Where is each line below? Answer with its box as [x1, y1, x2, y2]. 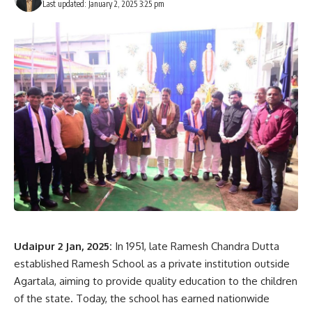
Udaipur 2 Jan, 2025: [14, 239, 115, 253]
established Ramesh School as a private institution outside [14, 256, 290, 270]
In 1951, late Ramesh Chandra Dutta [115, 239, 279, 253]
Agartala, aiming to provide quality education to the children [14, 274, 297, 288]
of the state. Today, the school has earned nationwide [14, 291, 270, 305]
